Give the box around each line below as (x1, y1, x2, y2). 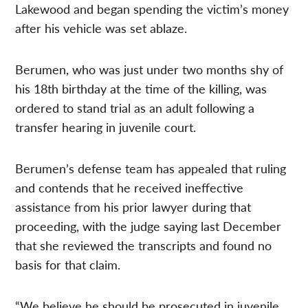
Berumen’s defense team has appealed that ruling (15, 159, 287, 177)
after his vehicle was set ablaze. (15, 19, 188, 36)
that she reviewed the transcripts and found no (15, 236, 272, 254)
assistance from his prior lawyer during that (15, 197, 252, 215)
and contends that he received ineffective (15, 178, 244, 196)
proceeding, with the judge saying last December (15, 217, 282, 234)
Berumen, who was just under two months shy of (15, 60, 284, 78)
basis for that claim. (15, 255, 121, 273)
